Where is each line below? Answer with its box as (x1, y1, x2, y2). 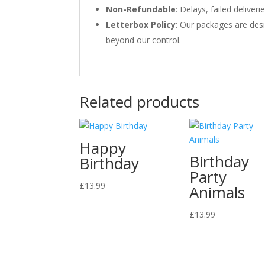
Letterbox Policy (106, 19, 176, 30)
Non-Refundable (106, 4, 176, 15)
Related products (79, 91, 200, 112)
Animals (189, 181, 245, 203)
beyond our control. (106, 34, 182, 46)
